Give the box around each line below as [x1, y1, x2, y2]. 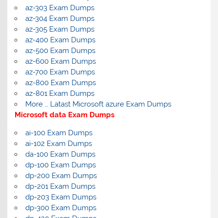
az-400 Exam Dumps [25, 35, 95, 44]
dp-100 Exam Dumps [25, 161, 96, 170]
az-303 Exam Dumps [25, 3, 94, 12]
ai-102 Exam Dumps [25, 139, 92, 148]
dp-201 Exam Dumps [25, 182, 95, 191]
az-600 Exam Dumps [25, 56, 96, 66]
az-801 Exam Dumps [25, 89, 94, 98]
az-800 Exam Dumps [25, 78, 96, 87]
